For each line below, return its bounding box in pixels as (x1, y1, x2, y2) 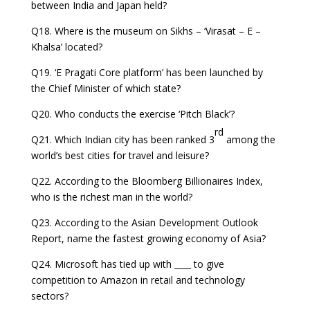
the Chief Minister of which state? (30, 82, 181, 95)
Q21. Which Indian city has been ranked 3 (30, 133, 215, 147)
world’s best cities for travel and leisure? (30, 149, 209, 163)
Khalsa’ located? (30, 40, 102, 54)
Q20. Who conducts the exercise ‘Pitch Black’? (30, 107, 235, 121)
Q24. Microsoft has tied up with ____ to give (30, 257, 224, 271)
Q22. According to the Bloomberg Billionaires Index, (30, 174, 263, 188)
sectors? (30, 289, 69, 303)
